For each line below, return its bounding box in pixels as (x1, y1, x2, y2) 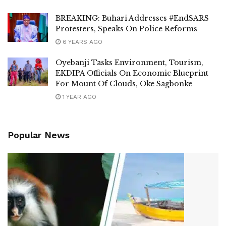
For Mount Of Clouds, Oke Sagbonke (55, 79, 192, 88)
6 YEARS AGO (61, 38, 102, 45)
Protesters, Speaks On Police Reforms (55, 24, 197, 33)
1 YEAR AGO (61, 93, 96, 100)
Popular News (8, 130, 70, 140)
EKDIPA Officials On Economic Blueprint (55, 69, 208, 78)
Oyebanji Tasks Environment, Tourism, (55, 58, 203, 67)
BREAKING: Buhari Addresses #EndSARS (55, 14, 209, 23)
